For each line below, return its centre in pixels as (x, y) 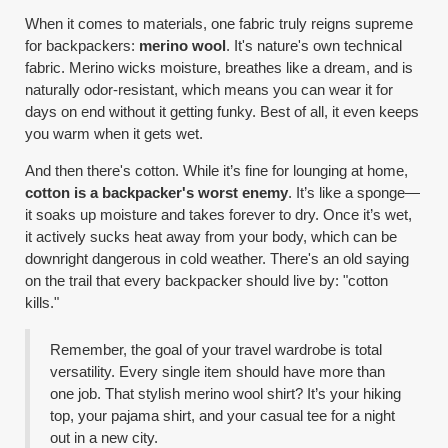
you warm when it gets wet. (114, 133)
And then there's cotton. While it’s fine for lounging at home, (217, 170)
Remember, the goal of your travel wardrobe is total (216, 349)
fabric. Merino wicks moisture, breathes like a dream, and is (219, 67)
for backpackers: (82, 45)
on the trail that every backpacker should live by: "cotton (207, 280)
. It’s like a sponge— (354, 192)
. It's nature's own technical (314, 45)
